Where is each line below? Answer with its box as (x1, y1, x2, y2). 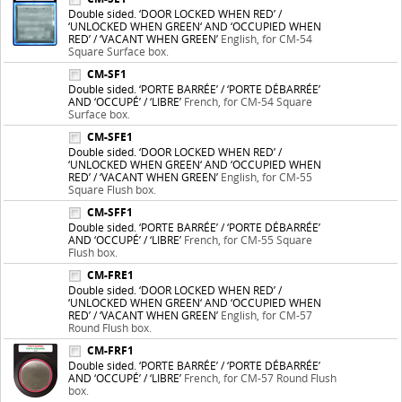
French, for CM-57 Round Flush (184, 371, 336, 385)
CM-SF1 (87, 66, 135, 82)
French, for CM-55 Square (184, 232, 312, 247)
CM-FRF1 (87, 343, 142, 358)
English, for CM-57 (221, 308, 312, 322)
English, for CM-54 (221, 31, 312, 46)
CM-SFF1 (87, 205, 141, 220)
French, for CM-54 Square (184, 94, 312, 109)
